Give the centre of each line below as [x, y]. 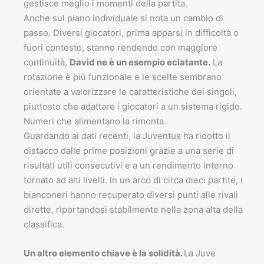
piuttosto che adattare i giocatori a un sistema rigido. [133, 106]
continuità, [47, 62]
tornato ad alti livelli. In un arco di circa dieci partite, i [133, 180]
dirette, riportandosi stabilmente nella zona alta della [133, 209]
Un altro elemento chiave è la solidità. [104, 253]
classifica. [44, 224]
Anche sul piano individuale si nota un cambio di [123, 18]
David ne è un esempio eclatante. [140, 62]
